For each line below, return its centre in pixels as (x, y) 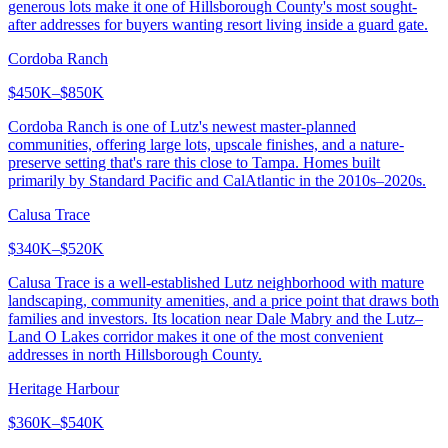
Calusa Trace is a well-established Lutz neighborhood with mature (216, 282)
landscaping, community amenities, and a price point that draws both (223, 300)
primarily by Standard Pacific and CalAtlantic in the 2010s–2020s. (217, 180)
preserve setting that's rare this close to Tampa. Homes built (194, 162)
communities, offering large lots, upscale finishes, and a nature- (206, 144)
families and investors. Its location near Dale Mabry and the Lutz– (215, 318)
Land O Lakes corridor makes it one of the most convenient (195, 336)
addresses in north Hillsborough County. (135, 354)
